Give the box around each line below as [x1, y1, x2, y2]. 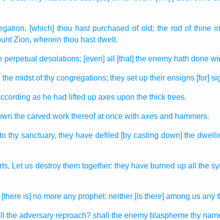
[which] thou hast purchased [29, 24, 130, 32]
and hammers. [159, 112, 209, 120]
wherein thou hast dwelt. [33, 35, 118, 44]
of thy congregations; [35, 74, 108, 82]
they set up [110, 74, 148, 82]
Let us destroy [12, 162, 61, 170]
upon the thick [116, 93, 165, 101]
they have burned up [114, 162, 186, 170]
